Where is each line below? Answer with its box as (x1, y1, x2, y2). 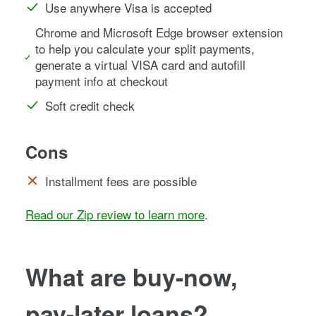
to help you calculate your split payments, (35, 39, 255, 57)
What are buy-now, (25, 259, 237, 293)
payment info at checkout (35, 71, 169, 90)
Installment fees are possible (45, 171, 197, 190)
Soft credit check (45, 96, 135, 114)
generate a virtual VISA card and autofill (35, 55, 246, 73)
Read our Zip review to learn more (25, 205, 205, 223)
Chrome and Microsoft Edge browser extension (35, 23, 284, 41)
